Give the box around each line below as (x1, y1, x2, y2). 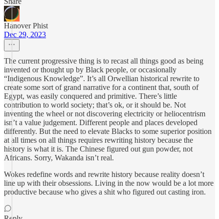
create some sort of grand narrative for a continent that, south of (4, 83, 198, 91)
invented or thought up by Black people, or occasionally (4, 66, 176, 74)
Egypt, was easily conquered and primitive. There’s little (4, 92, 177, 100)
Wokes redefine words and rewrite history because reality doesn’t (4, 170, 204, 178)
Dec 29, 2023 (4, 30, 46, 39)
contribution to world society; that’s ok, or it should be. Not (4, 101, 186, 109)
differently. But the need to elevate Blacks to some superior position (4, 127, 212, 135)
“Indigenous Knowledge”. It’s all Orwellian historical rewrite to (4, 74, 199, 83)
